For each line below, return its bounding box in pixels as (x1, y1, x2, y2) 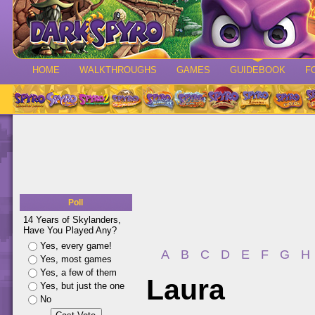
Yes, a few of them (40, 267, 117, 278)
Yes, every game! (40, 240, 112, 251)
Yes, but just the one (40, 281, 124, 291)
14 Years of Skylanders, (23, 214, 121, 225)
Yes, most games (40, 254, 112, 264)
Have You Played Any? (23, 225, 117, 236)
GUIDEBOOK (230, 65, 285, 75)
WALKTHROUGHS (79, 65, 157, 75)
